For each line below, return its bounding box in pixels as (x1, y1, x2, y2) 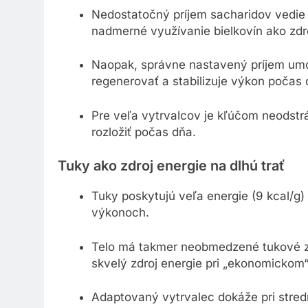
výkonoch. (91, 208, 149, 223)
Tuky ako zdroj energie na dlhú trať (58, 160, 285, 177)
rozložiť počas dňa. (91, 127, 196, 142)
